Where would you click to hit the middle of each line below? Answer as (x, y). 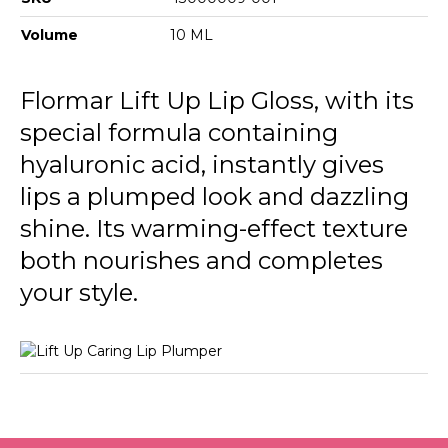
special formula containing (179, 132)
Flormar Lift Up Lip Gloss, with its (217, 100)
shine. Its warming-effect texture (214, 228)
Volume (49, 34)
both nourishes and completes (201, 260)
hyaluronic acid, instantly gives (202, 164)
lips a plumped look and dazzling (214, 196)
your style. (79, 292)
